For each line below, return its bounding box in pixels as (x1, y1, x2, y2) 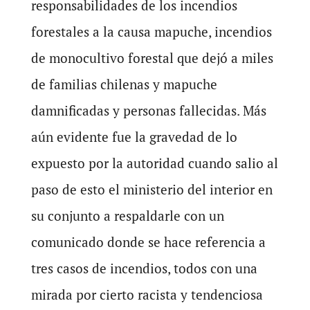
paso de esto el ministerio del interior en (30, 181, 273, 198)
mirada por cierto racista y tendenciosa (30, 286, 263, 303)
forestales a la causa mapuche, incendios (30, 23, 272, 40)
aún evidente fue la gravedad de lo (30, 128, 237, 145)
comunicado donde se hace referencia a (30, 233, 266, 250)
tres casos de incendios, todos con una (30, 259, 257, 277)
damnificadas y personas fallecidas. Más (30, 102, 266, 119)
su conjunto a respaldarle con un (30, 207, 224, 224)
